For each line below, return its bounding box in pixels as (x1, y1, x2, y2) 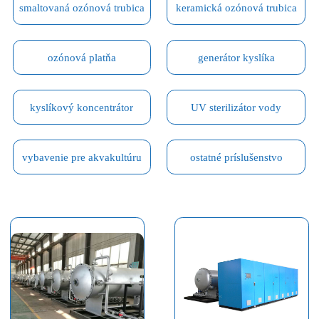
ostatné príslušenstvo (189, 150, 283, 163)
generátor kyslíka (197, 51, 275, 63)
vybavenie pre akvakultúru (21, 150, 142, 163)
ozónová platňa (47, 51, 116, 63)
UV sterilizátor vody (191, 100, 282, 113)
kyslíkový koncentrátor (30, 100, 134, 113)
